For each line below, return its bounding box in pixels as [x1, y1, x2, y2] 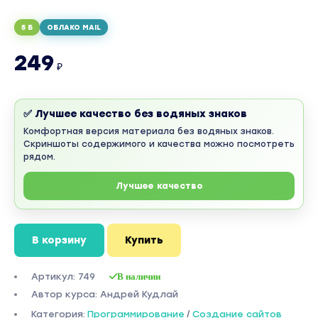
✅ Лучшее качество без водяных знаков [23, 108, 247, 120]
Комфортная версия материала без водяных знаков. [23, 126, 274, 136]
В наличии [117, 271, 160, 281]
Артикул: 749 [31, 271, 95, 282]
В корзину [32, 234, 87, 246]
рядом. [23, 152, 55, 162]
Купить [125, 234, 163, 246]
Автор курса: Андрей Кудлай [31, 289, 178, 300]
